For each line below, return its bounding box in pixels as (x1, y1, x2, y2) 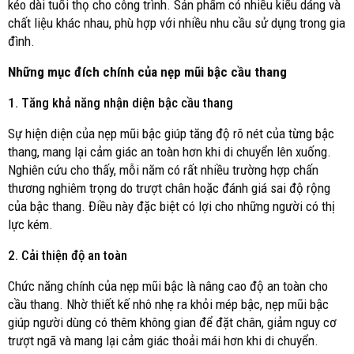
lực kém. (8, 216, 53, 232)
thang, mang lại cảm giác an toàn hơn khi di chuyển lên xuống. (8, 143, 331, 160)
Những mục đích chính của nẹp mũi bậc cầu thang (8, 63, 287, 80)
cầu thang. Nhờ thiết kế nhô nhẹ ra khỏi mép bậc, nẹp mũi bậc (8, 296, 329, 312)
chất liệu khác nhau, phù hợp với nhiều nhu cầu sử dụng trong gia (8, 14, 345, 31)
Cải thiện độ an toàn (21, 247, 127, 263)
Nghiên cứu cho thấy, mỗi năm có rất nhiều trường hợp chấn (8, 161, 318, 178)
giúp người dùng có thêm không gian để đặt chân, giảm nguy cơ (8, 314, 337, 330)
